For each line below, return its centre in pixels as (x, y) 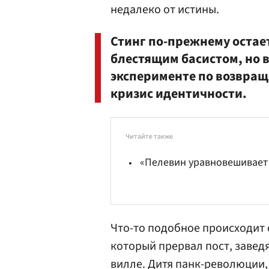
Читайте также (149, 137)
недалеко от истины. (165, 10)
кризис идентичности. (179, 94)
